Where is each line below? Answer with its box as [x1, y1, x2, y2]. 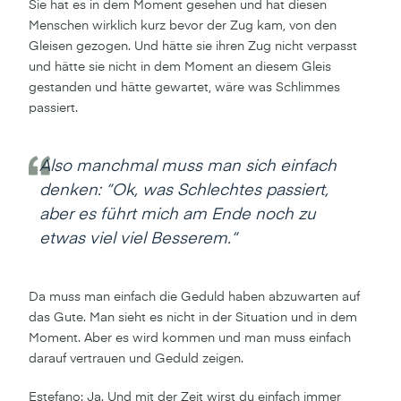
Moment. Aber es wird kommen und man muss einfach [29, 331, 351, 345]
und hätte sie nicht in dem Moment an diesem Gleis [29, 60, 331, 73]
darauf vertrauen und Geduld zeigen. [29, 352, 243, 365]
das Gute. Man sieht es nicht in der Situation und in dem [29, 311, 357, 324]
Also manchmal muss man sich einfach [39, 158, 337, 175]
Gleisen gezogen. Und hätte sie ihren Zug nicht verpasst [29, 39, 357, 53]
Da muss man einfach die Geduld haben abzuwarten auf [29, 290, 360, 303]
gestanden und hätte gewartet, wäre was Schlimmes [29, 81, 340, 94]
